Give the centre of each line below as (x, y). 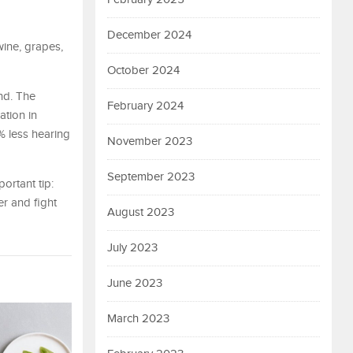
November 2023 (150, 141)
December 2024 (149, 35)
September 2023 (151, 177)
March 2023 (138, 319)
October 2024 (143, 71)
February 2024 (145, 106)
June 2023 (135, 283)
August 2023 (141, 212)
